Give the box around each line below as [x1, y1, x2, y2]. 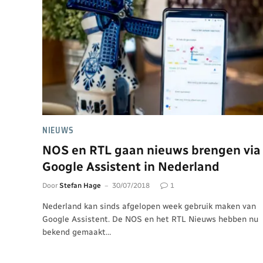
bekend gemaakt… [42, 227, 111, 237]
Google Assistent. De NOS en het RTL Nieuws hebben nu [42, 214, 258, 224]
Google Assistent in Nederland [42, 159, 220, 174]
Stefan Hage [59, 181, 101, 190]
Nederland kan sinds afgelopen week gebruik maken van [42, 201, 256, 211]
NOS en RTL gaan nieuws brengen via [42, 143, 261, 157]
